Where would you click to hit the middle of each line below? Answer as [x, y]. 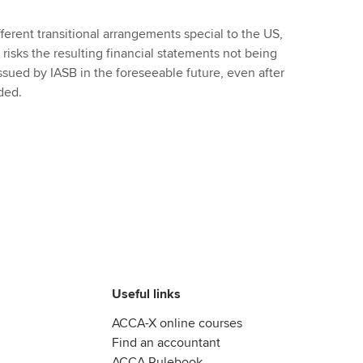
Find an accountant [166, 343]
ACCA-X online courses [177, 324]
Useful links [146, 295]
